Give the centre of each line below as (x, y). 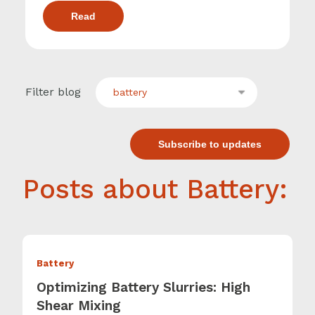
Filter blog (53, 91)
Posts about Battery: (155, 189)
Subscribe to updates (210, 144)
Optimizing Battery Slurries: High (143, 288)
